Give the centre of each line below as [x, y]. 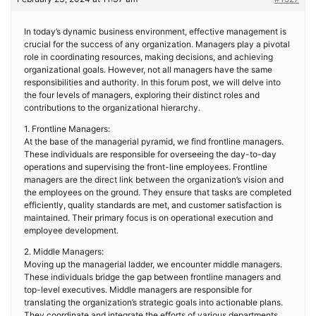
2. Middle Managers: [64, 251]
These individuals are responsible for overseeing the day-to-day [150, 154]
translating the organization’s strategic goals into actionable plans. [153, 302]
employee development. [71, 230]
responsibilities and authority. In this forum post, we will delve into [152, 82]
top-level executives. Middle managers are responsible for [138, 290]
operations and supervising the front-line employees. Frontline [146, 167]
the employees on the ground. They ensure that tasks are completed [158, 192]
